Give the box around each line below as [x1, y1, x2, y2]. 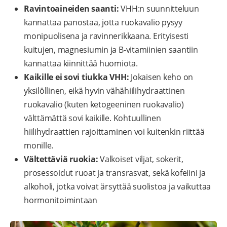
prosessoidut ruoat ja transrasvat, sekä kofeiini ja [24, 167, 206, 179]
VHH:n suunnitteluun [119, 3, 199, 15]
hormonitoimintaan [24, 195, 97, 206]
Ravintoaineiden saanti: [24, 3, 119, 15]
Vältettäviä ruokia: [24, 154, 100, 165]
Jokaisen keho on [129, 71, 194, 83]
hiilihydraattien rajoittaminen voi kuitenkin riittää [24, 126, 205, 138]
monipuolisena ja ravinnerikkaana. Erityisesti [24, 30, 189, 42]
